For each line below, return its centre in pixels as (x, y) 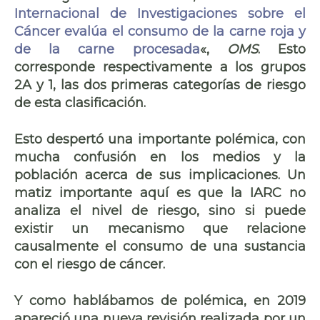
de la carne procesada (107, 49)
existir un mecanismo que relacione (160, 228)
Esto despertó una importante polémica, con (160, 139)
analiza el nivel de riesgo (106, 210)
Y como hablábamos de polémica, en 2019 (160, 300)
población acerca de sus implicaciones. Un (160, 175)
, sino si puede (251, 210)
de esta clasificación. (80, 102)
